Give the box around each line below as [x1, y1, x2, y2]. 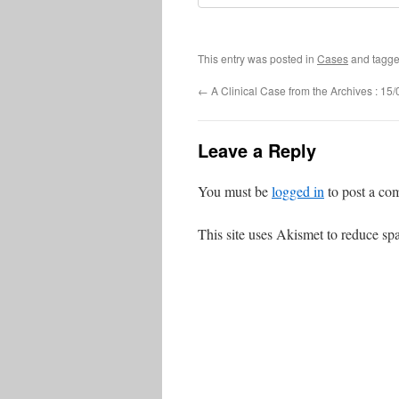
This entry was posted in [198, 51, 317, 67]
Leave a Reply [198, 137, 316, 164]
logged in [272, 182, 324, 201]
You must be [198, 182, 272, 201]
